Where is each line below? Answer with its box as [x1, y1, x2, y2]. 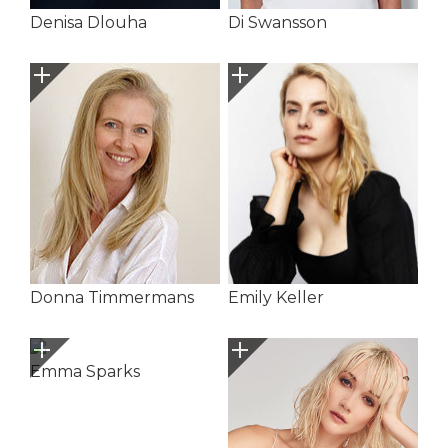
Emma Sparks [30, 361, 140, 381]
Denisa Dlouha [30, 13, 147, 33]
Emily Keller [227, 287, 324, 307]
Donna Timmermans [30, 287, 194, 307]
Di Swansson [227, 13, 327, 33]
